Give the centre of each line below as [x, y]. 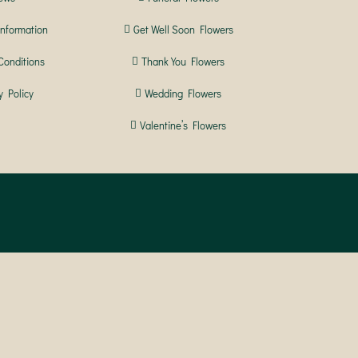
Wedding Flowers [183, 93]
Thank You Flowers [183, 61]
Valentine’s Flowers [183, 125]
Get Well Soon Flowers [183, 29]
